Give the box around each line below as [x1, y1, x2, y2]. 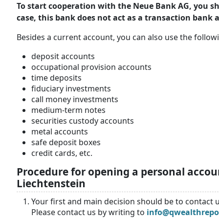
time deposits [31, 72, 82, 84]
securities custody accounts [31, 115, 134, 127]
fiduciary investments [31, 83, 111, 94]
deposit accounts [31, 51, 95, 62]
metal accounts [31, 126, 88, 137]
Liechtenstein [17, 176, 86, 191]
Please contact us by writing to [31, 207, 147, 218]
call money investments [31, 94, 118, 105]
